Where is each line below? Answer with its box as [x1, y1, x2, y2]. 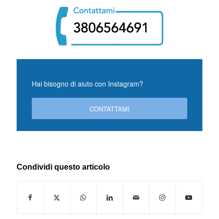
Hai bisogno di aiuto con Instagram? [31, 78, 143, 88]
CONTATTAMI [89, 104, 130, 114]
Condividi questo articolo [16, 163, 110, 172]
